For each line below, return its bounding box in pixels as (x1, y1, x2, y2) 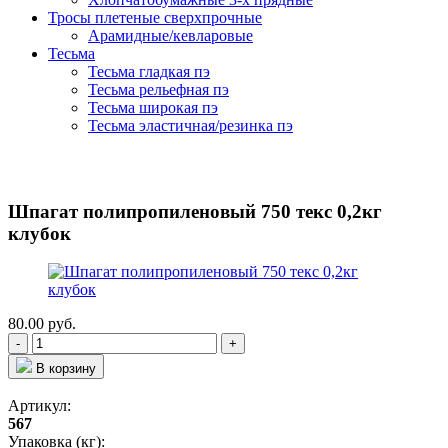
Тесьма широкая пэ (88, 98, 218, 116)
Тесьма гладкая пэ (88, 62, 210, 80)
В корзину (36, 361, 96, 377)
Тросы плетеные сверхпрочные (48, 8, 262, 26)
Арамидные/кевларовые (88, 26, 253, 44)
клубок (8, 222, 71, 244)
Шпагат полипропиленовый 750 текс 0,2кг (8, 200, 382, 222)
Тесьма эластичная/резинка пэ (88, 116, 293, 134)
